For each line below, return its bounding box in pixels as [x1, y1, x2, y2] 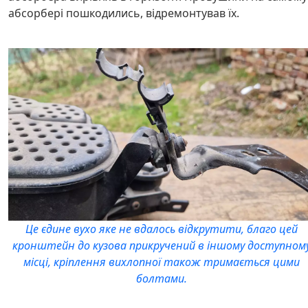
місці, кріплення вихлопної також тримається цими [23, 254, 300, 270]
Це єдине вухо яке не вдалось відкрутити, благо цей [25, 221, 298, 237]
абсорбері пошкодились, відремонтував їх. [8, 5, 239, 21]
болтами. [136, 271, 188, 287]
